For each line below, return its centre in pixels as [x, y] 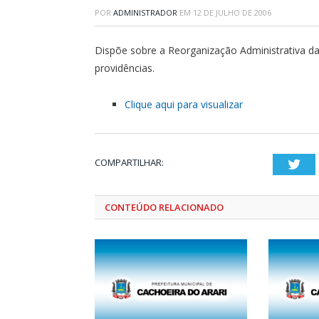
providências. [125, 68]
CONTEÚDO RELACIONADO [164, 207]
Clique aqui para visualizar [184, 104]
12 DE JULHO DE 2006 [232, 12]
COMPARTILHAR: [129, 162]
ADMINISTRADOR [145, 12]
